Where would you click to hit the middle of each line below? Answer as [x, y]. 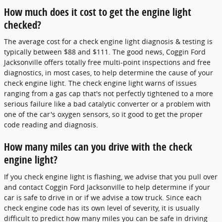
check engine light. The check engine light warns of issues [100, 83]
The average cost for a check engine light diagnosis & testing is [108, 41]
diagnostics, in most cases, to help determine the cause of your [109, 73]
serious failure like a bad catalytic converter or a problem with [107, 104]
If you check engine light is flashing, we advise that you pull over [111, 176]
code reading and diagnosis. [51, 125]
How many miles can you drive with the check [98, 147]
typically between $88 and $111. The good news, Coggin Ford [105, 52]
